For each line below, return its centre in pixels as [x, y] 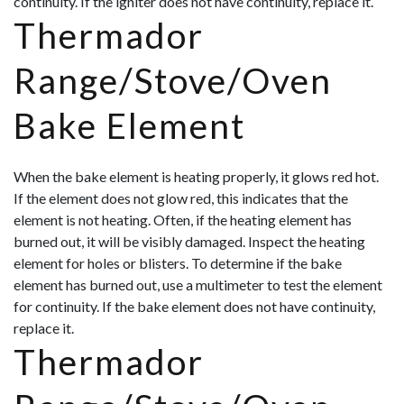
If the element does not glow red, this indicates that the [181, 198]
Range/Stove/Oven [173, 81]
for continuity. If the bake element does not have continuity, [194, 307]
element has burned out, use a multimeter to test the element [198, 285]
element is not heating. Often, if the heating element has [183, 220]
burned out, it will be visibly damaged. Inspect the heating [189, 242]
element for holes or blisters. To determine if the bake [178, 263]
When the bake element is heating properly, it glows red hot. [196, 177]
